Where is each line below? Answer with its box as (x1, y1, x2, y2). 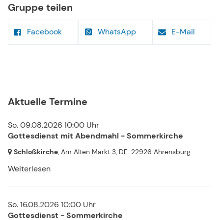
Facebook (27, 27, 62, 37)
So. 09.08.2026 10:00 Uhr (8, 119, 99, 130)
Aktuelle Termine (8, 95, 87, 108)
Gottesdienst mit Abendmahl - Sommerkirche (8, 130, 183, 141)
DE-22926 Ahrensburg (119, 147, 191, 156)
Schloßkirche (14, 147, 58, 156)
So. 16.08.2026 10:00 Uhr (8, 199, 96, 210)
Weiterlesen (8, 163, 51, 174)
